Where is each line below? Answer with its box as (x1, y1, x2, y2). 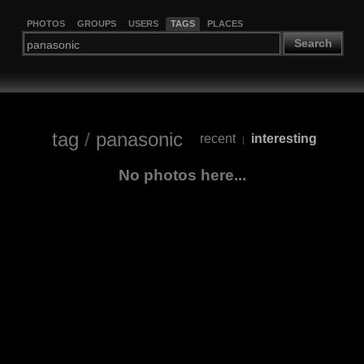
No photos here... (118, 166, 246, 184)
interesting (250, 132, 317, 146)
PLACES (206, 18, 243, 28)
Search (293, 37, 332, 50)
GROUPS (76, 18, 116, 28)
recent (199, 132, 236, 146)
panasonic (95, 128, 183, 150)
